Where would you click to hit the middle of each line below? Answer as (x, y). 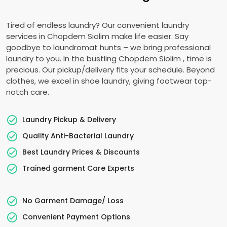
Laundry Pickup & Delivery (69, 119)
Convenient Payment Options (76, 217)
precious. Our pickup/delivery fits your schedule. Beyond (110, 70)
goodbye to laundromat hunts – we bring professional (108, 47)
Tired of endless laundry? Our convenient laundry (98, 25)
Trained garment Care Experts (78, 168)
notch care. (28, 92)
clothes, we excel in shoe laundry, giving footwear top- (109, 81)
